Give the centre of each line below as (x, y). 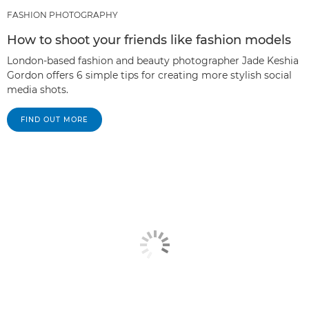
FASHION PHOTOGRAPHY (62, 14)
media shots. (38, 89)
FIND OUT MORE (54, 119)
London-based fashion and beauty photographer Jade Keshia (153, 60)
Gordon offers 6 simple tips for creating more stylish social (149, 75)
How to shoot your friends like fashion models (149, 40)
